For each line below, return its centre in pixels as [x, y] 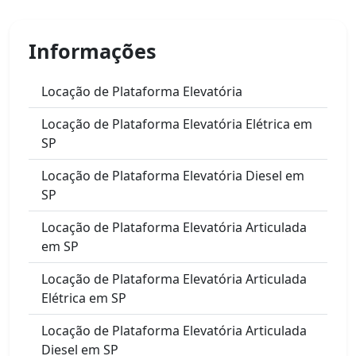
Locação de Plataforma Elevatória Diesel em [173, 175]
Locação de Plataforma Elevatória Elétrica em [177, 124]
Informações [93, 50]
